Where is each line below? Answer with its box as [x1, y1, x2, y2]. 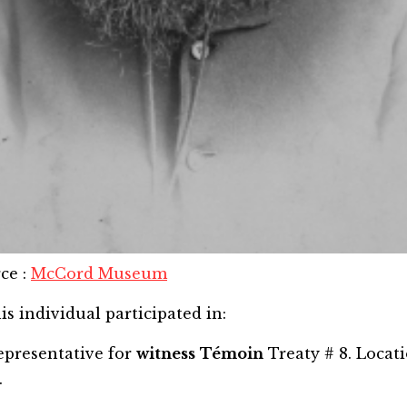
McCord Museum [31, 263, 167, 283]
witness [136, 343, 195, 362]
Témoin [200, 343, 263, 362]
